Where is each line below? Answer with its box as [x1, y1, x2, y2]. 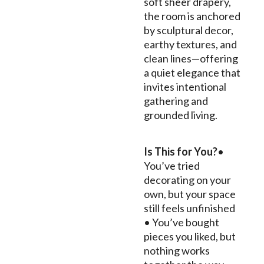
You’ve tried [144, 159, 200, 172]
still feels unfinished [144, 202, 235, 214]
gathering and [144, 94, 208, 107]
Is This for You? [144, 145, 217, 158]
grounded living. [144, 108, 217, 121]
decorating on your [144, 173, 231, 186]
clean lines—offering [144, 52, 238, 65]
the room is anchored [144, 9, 240, 22]
